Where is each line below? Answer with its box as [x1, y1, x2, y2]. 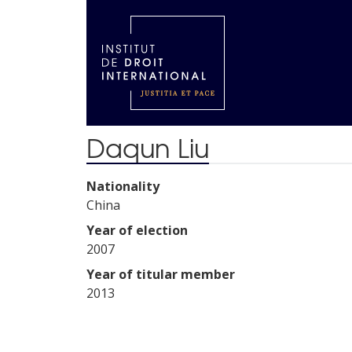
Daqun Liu [86, 129, 209, 166]
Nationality [86, 178, 159, 195]
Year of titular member [86, 266, 235, 283]
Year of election [86, 222, 188, 239]
